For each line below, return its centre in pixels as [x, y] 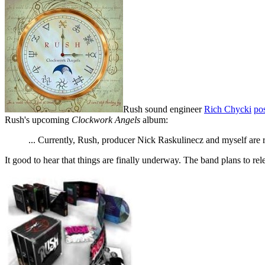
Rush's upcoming [38, 119]
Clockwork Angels [106, 119]
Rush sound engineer [164, 109]
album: [154, 119]
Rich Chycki [228, 109]
